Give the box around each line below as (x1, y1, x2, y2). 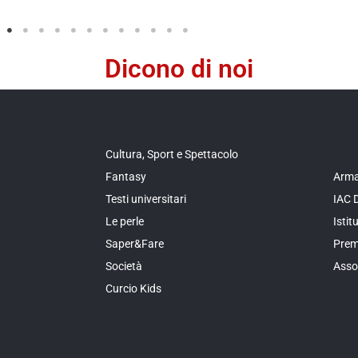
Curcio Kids (105, 281, 161, 295)
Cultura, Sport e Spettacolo (105, 147, 238, 161)
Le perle (105, 214, 144, 228)
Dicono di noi (105, 54, 253, 85)
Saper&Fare (105, 237, 164, 250)
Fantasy (105, 169, 146, 183)
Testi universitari (105, 192, 186, 205)
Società (105, 259, 142, 272)
